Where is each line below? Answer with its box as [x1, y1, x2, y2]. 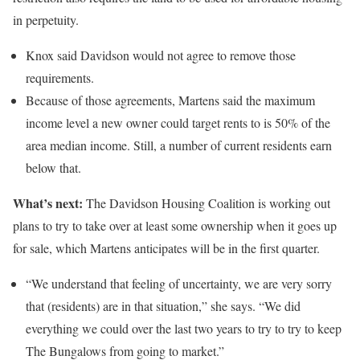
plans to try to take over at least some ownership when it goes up [13, 217, 337, 235]
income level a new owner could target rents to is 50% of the [26, 114, 330, 132]
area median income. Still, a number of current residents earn [26, 137, 332, 154]
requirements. [26, 69, 94, 87]
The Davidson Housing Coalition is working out [83, 194, 330, 212]
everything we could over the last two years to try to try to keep [26, 320, 342, 337]
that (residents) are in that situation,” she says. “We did [26, 297, 301, 315]
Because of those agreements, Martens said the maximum [26, 92, 315, 109]
